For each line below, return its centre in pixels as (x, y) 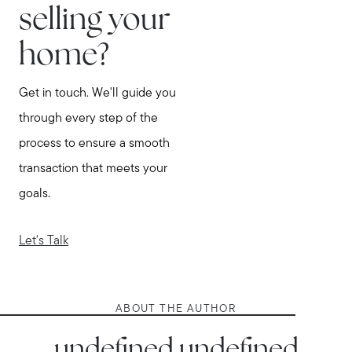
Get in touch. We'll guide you (97, 93)
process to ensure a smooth (94, 143)
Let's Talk (44, 242)
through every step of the (88, 118)
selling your (95, 22)
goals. (35, 194)
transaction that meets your (93, 169)
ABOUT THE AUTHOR (176, 309)
